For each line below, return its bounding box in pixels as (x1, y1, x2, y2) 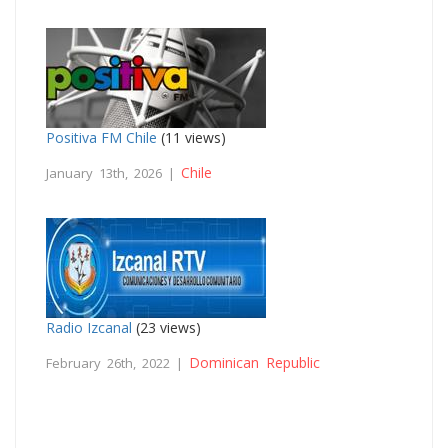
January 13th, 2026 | (46, 163, 181, 182)
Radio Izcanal (46, 317, 132, 337)
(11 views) (157, 127, 226, 147)
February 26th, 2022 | (46, 353, 189, 372)
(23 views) (132, 317, 201, 337)
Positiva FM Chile (46, 127, 157, 147)
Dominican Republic (189, 352, 320, 372)
